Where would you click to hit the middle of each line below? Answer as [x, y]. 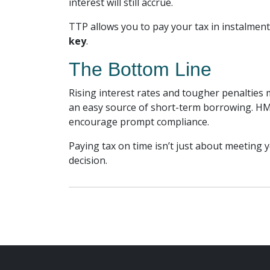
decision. [88, 160]
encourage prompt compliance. [139, 122]
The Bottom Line [140, 69]
